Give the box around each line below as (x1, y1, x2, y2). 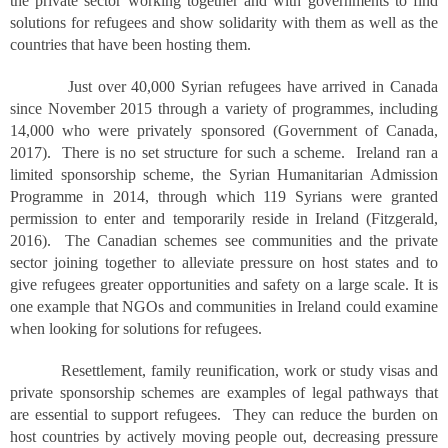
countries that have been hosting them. (10, 36, 251, 53)
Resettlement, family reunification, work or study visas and (10, 362, 438, 379)
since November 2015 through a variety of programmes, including (10, 100, 438, 117)
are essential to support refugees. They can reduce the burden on (10, 406, 438, 423)
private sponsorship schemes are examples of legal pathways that (10, 384, 438, 401)
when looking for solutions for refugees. (10, 320, 262, 337)
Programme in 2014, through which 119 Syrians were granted (10, 188, 438, 205)
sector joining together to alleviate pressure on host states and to (10, 254, 438, 271)
